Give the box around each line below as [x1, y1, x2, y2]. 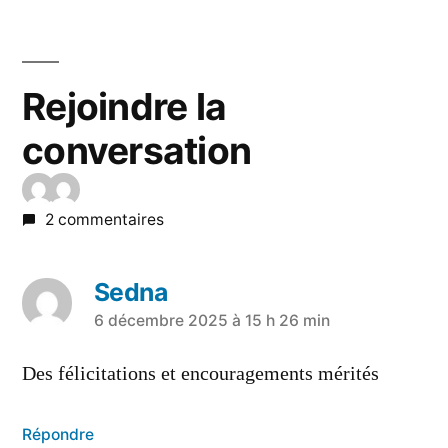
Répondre [22, 425, 94, 445]
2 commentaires [44, 210, 164, 230]
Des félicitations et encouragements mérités [22, 362, 379, 387]
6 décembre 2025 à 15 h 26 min [93, 311, 330, 331]
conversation [22, 128, 252, 174]
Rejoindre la [22, 84, 227, 130]
